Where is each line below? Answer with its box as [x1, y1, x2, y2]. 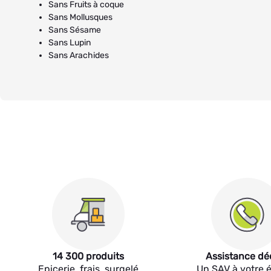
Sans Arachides [48, 50, 109, 60]
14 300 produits [52, 250, 124, 262]
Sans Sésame [48, 25, 101, 35]
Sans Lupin [48, 38, 91, 48]
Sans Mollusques [48, 12, 113, 22]
